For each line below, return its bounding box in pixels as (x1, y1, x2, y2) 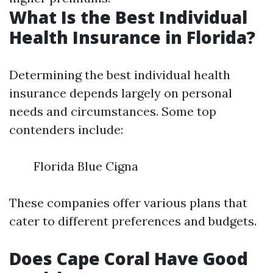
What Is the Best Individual (9, 5, 247, 29)
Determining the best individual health (9, 67, 230, 82)
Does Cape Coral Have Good (9, 247, 248, 270)
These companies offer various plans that (9, 195, 247, 210)
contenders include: (9, 122, 123, 137)
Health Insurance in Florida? (9, 26, 255, 49)
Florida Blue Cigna (34, 158, 138, 174)
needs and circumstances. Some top (9, 104, 216, 119)
